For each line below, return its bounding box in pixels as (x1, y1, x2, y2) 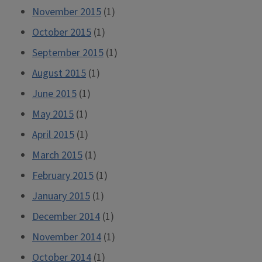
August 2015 (32, 66, 86, 81)
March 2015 (32, 148, 82, 163)
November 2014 (32, 230, 101, 244)
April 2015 (32, 127, 74, 142)
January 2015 (32, 189, 90, 204)
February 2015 (32, 168, 94, 183)
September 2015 (32, 46, 104, 60)
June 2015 (32, 87, 77, 101)
